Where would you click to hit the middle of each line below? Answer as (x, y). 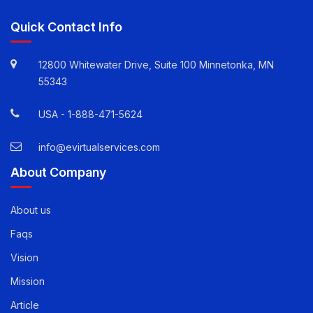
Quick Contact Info (66, 58)
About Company (58, 203)
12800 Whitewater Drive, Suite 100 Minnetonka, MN (156, 95)
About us (31, 240)
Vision (24, 288)
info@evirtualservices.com (99, 178)
